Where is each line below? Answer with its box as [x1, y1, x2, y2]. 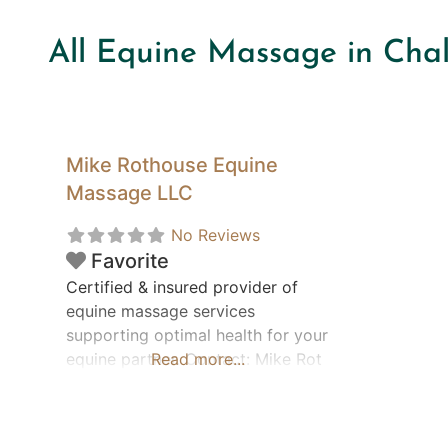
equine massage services [66, 301, 255, 322]
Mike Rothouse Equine [66, 153, 278, 178]
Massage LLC [66, 181, 193, 206]
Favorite [91, 249, 169, 274]
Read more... [151, 349, 246, 370]
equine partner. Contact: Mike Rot [66, 349, 322, 370]
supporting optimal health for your [66, 325, 328, 346]
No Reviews [171, 225, 260, 246]
